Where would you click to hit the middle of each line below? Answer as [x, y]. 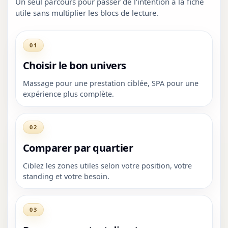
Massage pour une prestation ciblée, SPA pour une [110, 83]
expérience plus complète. [68, 94]
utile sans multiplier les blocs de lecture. [87, 13]
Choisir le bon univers [74, 66]
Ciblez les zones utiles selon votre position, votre [107, 165]
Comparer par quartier [78, 148]
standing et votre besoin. [66, 176]
